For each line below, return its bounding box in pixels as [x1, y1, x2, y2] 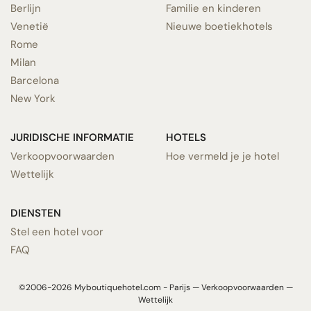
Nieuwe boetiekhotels [166, 19, 273, 33]
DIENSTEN [10, 205, 61, 220]
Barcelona [10, 73, 59, 87]
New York [10, 91, 56, 106]
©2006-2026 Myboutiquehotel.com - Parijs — [18, 281, 201, 293]
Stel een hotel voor [10, 224, 103, 239]
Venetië [10, 19, 49, 33]
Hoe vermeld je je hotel [166, 149, 279, 163]
